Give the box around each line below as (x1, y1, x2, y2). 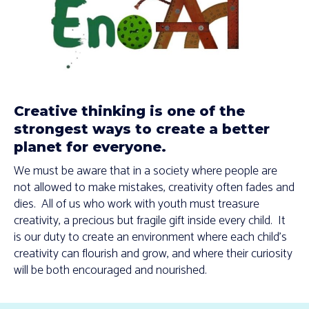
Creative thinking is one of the (14, 103, 245, 119)
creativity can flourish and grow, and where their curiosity (14, 243, 292, 264)
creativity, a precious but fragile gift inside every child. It (14, 210, 286, 231)
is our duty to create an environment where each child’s (14, 227, 287, 248)
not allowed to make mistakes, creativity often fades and (14, 177, 295, 198)
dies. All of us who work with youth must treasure (14, 194, 259, 215)
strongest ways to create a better (14, 121, 270, 137)
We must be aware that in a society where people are (14, 161, 277, 181)
